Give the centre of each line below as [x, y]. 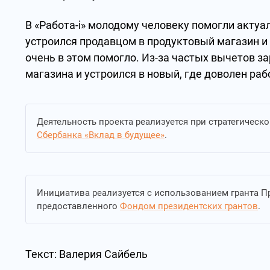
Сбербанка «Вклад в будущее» [101, 135]
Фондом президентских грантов [189, 206]
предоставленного [78, 206]
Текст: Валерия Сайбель [86, 254]
